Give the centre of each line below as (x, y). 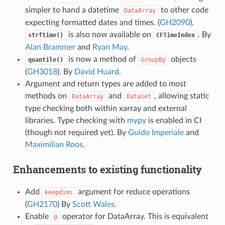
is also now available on (109, 34)
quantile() (45, 60)
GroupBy (153, 60)
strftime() (45, 35)
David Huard (96, 72)
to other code (183, 10)
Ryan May (109, 47)
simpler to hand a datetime (73, 10)
